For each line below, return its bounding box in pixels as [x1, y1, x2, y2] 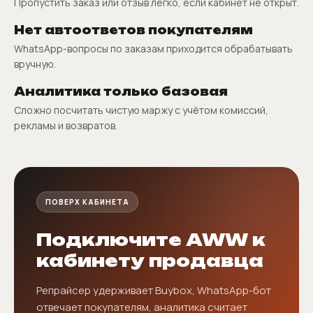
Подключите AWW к [36, 228, 265, 250]
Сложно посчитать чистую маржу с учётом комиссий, [14, 103, 268, 117]
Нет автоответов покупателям [14, 22, 253, 37]
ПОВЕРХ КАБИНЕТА [45, 196, 129, 207]
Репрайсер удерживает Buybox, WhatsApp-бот [36, 282, 271, 298]
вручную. [14, 57, 56, 71]
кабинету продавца [36, 249, 263, 271]
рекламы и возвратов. [14, 118, 117, 132]
